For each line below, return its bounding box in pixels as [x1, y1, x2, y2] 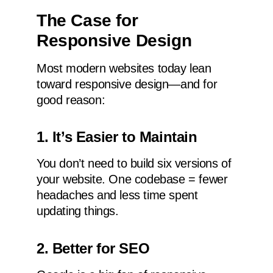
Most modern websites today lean [37, 62, 211, 76]
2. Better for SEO [37, 239, 150, 257]
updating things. [37, 204, 119, 218]
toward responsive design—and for [37, 77, 218, 91]
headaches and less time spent [37, 188, 198, 202]
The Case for [37, 11, 138, 30]
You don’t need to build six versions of [37, 157, 232, 171]
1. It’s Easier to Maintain [37, 129, 197, 146]
